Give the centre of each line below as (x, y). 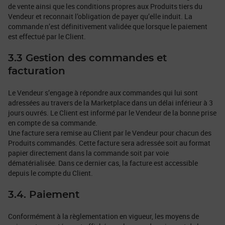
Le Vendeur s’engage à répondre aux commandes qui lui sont (103, 92)
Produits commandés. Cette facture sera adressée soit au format (109, 143)
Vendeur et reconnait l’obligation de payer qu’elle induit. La (100, 16)
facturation (37, 71)
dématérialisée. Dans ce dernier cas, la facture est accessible (103, 163)
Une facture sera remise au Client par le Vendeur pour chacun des (110, 133)
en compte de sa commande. (53, 123)
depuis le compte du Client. (50, 173)
